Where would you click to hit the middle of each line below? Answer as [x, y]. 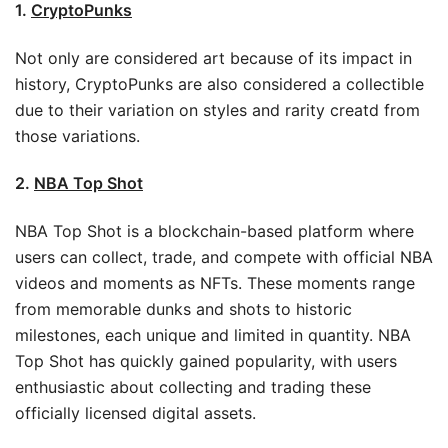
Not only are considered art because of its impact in [213, 57]
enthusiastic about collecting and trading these [193, 386]
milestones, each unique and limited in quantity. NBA [213, 334]
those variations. [77, 135]
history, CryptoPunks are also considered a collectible [219, 83]
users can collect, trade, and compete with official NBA [224, 256]
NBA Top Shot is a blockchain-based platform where [214, 230]
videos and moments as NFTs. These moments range [215, 282]
